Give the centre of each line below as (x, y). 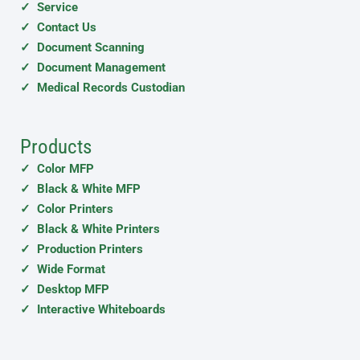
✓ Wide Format (63, 270)
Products (56, 147)
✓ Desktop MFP (65, 290)
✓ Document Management (93, 68)
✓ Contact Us (58, 28)
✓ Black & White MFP (80, 189)
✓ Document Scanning (82, 48)
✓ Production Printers (82, 250)
